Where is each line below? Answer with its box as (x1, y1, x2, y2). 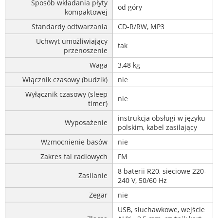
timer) (88, 98, 108, 108)
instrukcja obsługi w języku (118, 113, 205, 123)
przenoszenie (64, 45, 108, 55)
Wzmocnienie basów (41, 137, 108, 146)
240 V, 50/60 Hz (118, 175, 167, 185)
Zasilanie (78, 170, 108, 180)
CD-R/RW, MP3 (118, 21, 164, 31)
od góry (118, 2, 142, 12)
